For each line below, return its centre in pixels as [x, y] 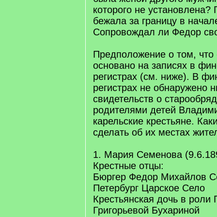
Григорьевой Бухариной [146, 210]
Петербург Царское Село [149, 188]
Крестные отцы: [128, 166]
